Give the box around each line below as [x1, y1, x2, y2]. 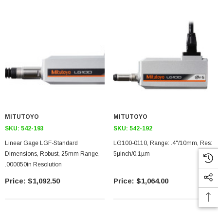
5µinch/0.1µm [113, 150, 150, 157]
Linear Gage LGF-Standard [5, 140, 78, 146]
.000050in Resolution [5, 161, 62, 168]
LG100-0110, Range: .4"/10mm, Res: [113, 140, 212, 146]
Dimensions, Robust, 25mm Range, [5, 150, 100, 157]
